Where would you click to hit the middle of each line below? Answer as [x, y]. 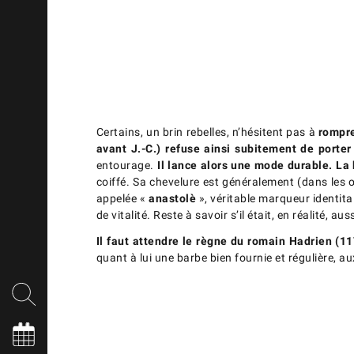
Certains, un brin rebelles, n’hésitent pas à [207, 132]
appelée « [122, 199]
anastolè [173, 199]
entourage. [127, 166]
